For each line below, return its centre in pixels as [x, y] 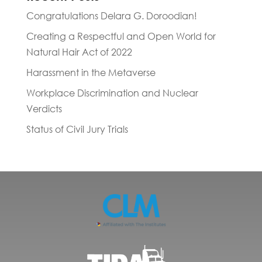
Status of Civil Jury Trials [77, 130]
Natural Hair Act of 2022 [79, 52]
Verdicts [44, 109]
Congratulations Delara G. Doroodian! [111, 16]
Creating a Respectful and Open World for [121, 37]
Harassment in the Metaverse [91, 73]
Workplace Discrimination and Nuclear [112, 93]
